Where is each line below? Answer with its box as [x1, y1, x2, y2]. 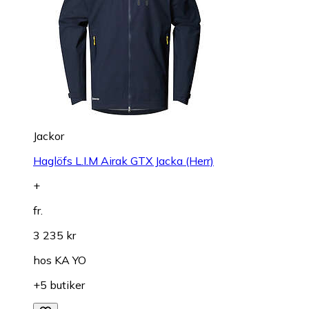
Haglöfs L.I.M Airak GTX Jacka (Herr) [33, 154, 214, 168]
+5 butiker [33, 278, 85, 292]
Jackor [33, 129, 64, 143]
